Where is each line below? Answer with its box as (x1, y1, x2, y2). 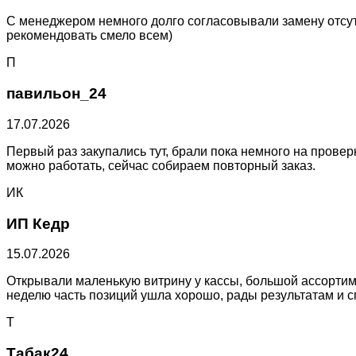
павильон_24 (6, 85, 106, 103)
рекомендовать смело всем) (6, 29, 172, 43)
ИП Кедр (6, 215, 70, 232)
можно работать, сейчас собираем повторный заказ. (6, 158, 315, 172)
